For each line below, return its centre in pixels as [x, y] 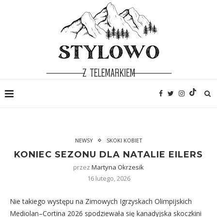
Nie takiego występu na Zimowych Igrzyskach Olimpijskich [101, 201]
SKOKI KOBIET [124, 140]
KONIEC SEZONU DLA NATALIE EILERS [108, 155]
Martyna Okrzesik [118, 167]
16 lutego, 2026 [108, 178]
